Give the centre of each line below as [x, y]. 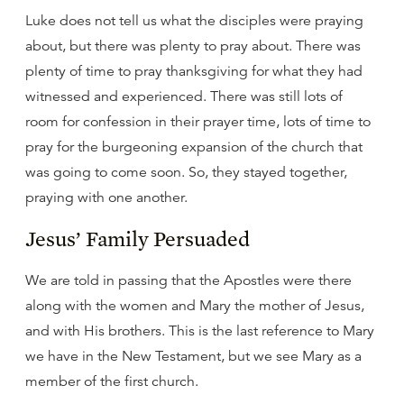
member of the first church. [112, 381]
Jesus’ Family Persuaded [138, 239]
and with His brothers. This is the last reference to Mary [200, 331]
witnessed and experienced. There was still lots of [184, 96]
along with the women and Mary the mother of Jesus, [195, 306]
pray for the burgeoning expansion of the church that [194, 147]
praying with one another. [106, 197]
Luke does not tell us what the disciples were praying [194, 21]
